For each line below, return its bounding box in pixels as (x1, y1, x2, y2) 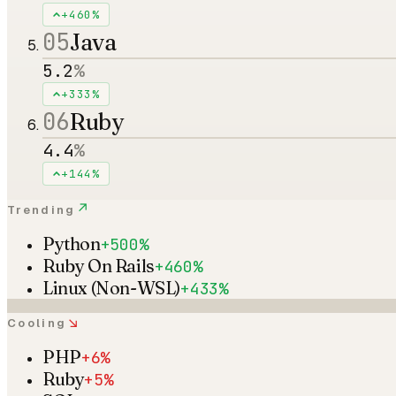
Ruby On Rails (42, 254, 155, 277)
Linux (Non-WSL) (42, 276, 180, 299)
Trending (7, 202, 76, 217)
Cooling (7, 315, 67, 331)
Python (42, 232, 101, 255)
